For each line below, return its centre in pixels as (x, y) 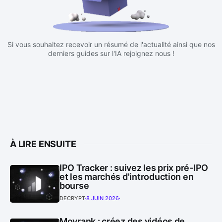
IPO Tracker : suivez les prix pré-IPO (134, 167)
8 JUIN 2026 (103, 198)
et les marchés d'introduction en (127, 176)
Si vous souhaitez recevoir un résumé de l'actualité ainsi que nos (111, 44)
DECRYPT (72, 198)
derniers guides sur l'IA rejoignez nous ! (111, 53)
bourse (74, 185)
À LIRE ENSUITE (43, 144)
